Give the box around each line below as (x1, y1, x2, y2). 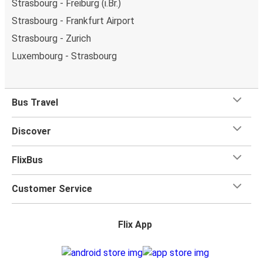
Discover (12, 125, 51, 137)
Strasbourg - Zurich (12, 32, 91, 44)
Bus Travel (12, 96, 58, 108)
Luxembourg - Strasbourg (12, 50, 117, 62)
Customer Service (12, 183, 92, 194)
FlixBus (12, 154, 43, 166)
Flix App (118, 218, 152, 230)
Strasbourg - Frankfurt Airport (12, 15, 134, 26)
